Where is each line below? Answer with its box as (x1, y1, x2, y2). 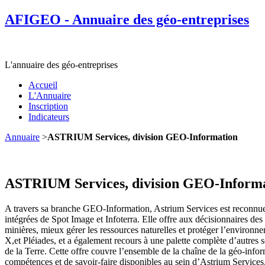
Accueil (28, 79, 57, 90)
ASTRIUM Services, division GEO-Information (47, 131, 238, 142)
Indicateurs (28, 111, 69, 122)
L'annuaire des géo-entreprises (5, 59, 118, 70)
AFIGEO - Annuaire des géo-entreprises (5, 11, 249, 27)
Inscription (28, 101, 68, 111)
